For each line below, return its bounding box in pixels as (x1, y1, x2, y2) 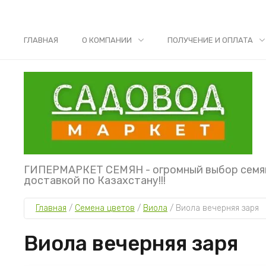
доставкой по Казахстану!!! (24, 174, 166, 187)
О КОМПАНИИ (82, 36, 132, 45)
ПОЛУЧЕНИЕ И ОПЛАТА (167, 36, 253, 45)
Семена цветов (75, 203, 135, 213)
